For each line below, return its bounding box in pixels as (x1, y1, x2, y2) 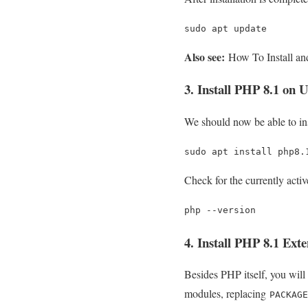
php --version (184, 204, 256, 215)
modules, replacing (184, 286, 269, 301)
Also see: (184, 49, 225, 65)
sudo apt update (184, 23, 267, 34)
